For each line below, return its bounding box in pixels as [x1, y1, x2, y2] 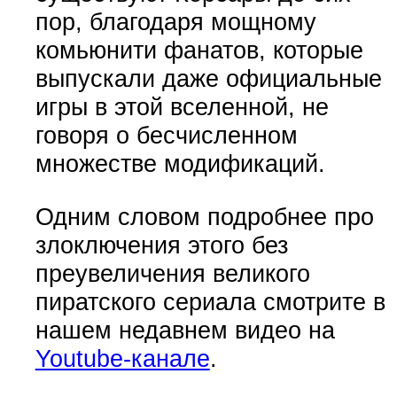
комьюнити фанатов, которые [35, 36, 363, 65]
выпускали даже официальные [35, 65, 382, 93]
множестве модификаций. [35, 150, 325, 178]
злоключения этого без [35, 230, 288, 259]
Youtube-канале [35, 344, 210, 372]
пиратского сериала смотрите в [35, 287, 385, 315]
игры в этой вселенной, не [35, 93, 329, 121]
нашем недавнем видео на [35, 315, 335, 344]
